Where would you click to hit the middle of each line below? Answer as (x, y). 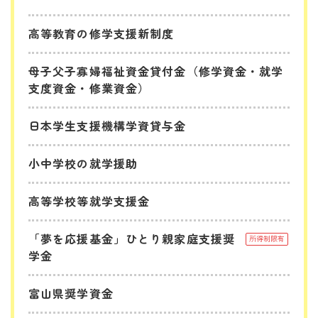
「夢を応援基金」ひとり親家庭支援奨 (132, 238)
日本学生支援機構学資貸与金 (108, 125)
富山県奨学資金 (71, 293)
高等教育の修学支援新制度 (102, 33)
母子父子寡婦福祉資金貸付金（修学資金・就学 (156, 71)
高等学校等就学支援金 (89, 201)
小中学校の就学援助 (83, 163)
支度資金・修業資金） (89, 88)
